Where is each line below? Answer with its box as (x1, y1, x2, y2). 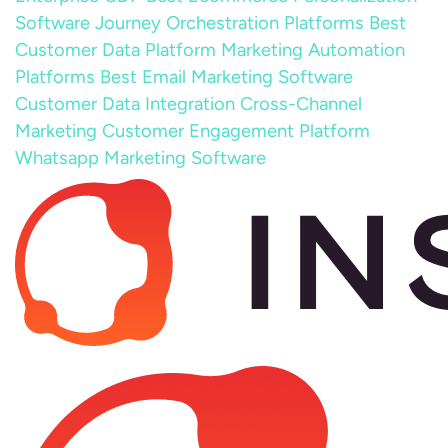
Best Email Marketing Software (100, 66, 353, 88)
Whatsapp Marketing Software (15, 147, 266, 169)
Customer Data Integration (15, 93, 235, 115)
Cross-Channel (240, 93, 362, 115)
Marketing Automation (221, 39, 405, 61)
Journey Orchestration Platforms (95, 12, 364, 34)
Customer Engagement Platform (102, 120, 370, 142)
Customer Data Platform (15, 39, 216, 61)
